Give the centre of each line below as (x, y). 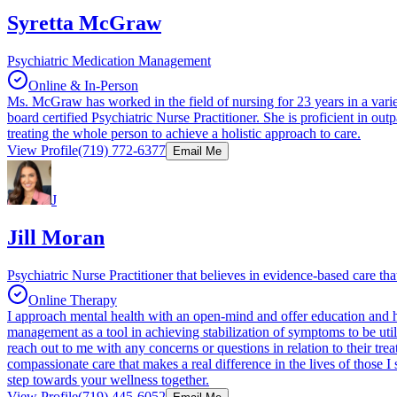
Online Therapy (73, 300)
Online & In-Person (83, 85)
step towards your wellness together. (108, 379)
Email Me (197, 151)
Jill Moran (56, 237)
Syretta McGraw (84, 23)
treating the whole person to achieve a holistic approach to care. (184, 133)
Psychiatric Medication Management (109, 60)
